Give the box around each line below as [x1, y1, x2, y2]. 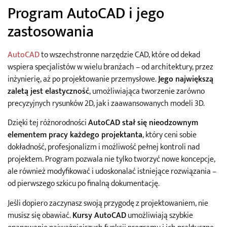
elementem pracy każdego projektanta [8, 128, 142, 142]
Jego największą [158, 72, 213, 86]
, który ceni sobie [142, 128, 197, 142]
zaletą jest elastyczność [8, 84, 89, 98]
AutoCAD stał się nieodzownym [88, 116, 198, 130]
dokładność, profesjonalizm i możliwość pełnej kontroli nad [8, 140, 200, 155]
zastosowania [8, 19, 94, 45]
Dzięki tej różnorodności [8, 116, 88, 130]
